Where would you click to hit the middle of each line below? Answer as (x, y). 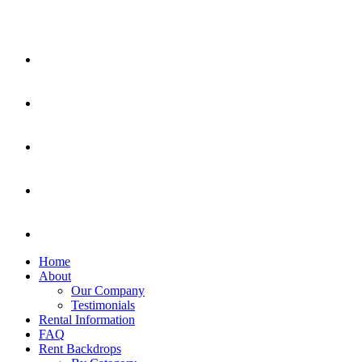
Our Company (108, 290)
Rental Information (87, 319)
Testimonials (103, 305)
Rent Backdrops (80, 348)
